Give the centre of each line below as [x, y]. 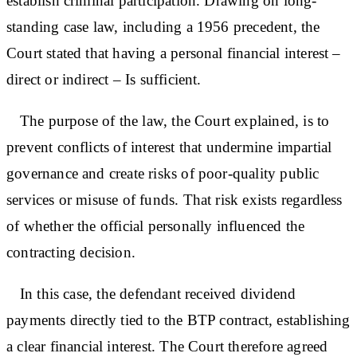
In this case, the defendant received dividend [151, 293]
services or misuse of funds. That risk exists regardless [175, 199]
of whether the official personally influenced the [156, 226]
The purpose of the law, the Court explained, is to [168, 120]
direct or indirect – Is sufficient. [104, 79]
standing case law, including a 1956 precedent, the [163, 26]
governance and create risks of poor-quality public [163, 173]
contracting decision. [71, 252]
